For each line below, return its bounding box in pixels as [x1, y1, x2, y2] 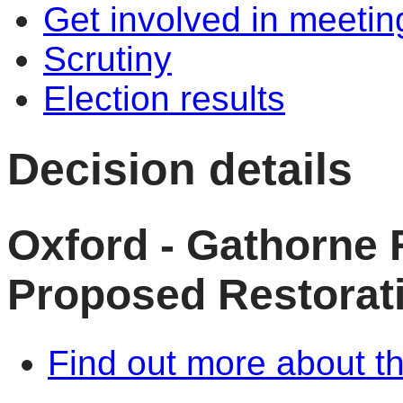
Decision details [7, 142, 353, 194]
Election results [43, 79, 285, 118]
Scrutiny [43, 40, 172, 78]
